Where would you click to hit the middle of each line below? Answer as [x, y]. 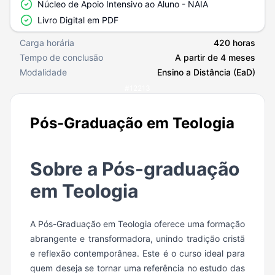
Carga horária [47, 42]
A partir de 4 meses [215, 57]
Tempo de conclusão [61, 57]
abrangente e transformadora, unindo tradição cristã [137, 238]
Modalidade [43, 72]
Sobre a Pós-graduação [135, 168]
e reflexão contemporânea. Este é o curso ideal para [137, 253]
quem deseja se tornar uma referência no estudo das [137, 268]
